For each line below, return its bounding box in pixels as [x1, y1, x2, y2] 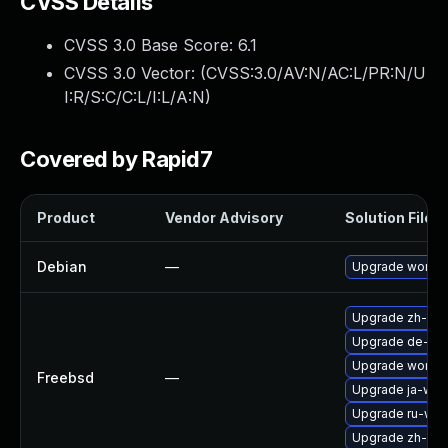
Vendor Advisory [165, 209, 283, 226]
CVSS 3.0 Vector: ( [64, 63, 206, 83]
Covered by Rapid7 [20, 146, 213, 172]
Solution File [345, 209, 433, 226]
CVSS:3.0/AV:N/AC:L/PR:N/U [206, 63, 426, 83]
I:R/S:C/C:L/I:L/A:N [64, 87, 205, 107]
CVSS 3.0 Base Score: [64, 35, 238, 55]
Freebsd [37, 369, 94, 386]
